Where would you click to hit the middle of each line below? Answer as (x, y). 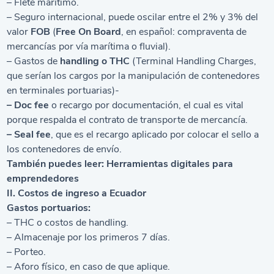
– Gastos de (34, 61)
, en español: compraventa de (184, 32)
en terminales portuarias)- (63, 91)
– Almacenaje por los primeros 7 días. (89, 237)
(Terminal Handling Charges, (193, 61)
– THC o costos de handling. (68, 223)
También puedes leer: (57, 164)
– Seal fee (29, 135)
